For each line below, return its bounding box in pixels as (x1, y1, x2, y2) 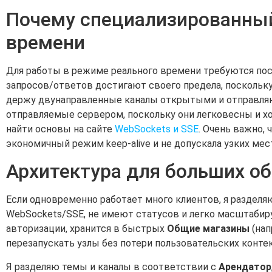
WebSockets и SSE (115, 123, 199, 135)
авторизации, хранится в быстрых (6, 223, 167, 235)
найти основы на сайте (6, 123, 115, 135)
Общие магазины (167, 223, 250, 235)
